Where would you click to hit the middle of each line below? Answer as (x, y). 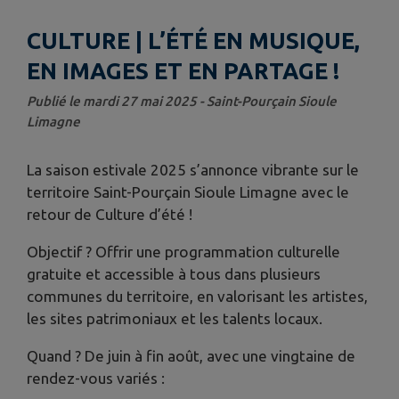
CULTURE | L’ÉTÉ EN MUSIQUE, (193, 40)
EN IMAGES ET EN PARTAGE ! (183, 70)
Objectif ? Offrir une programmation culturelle (183, 251)
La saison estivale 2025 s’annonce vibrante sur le (193, 169)
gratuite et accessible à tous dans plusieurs (174, 273)
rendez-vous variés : (96, 378)
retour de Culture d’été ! (110, 214)
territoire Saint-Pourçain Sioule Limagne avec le (188, 191)
